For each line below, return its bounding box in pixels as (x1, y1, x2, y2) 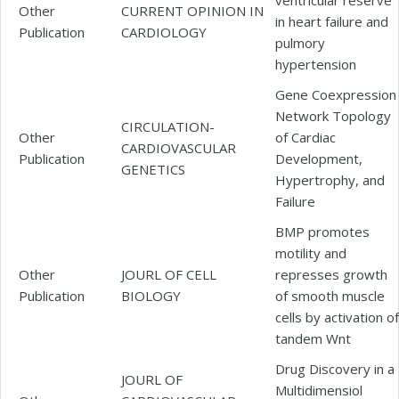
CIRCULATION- (121, 117, 215, 135)
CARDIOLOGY (121, 22, 207, 41)
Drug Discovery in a (275, 359, 395, 378)
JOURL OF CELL (121, 265, 216, 283)
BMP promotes (275, 222, 370, 240)
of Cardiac (275, 127, 336, 146)
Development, (275, 149, 362, 167)
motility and (275, 243, 346, 262)
